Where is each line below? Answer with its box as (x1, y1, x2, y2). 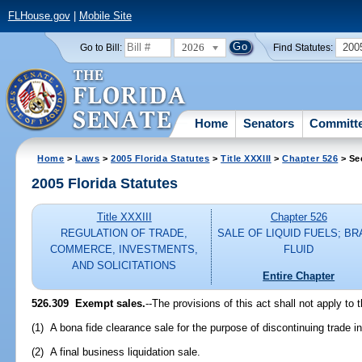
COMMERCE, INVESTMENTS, (50, 243, 199, 256)
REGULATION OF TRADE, (61, 227, 188, 240)
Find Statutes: (273, 42, 334, 53)
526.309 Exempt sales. (32, 297, 146, 309)
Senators (243, 116, 295, 130)
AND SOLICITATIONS (72, 259, 177, 272)
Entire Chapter (263, 269, 335, 282)
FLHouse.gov (7, 10, 70, 23)
